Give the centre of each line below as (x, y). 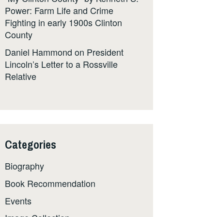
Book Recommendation (50, 183)
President (105, 52)
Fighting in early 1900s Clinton (63, 22)
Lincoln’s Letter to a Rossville (61, 64)
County (19, 34)
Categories (31, 144)
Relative (21, 76)
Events (18, 200)
